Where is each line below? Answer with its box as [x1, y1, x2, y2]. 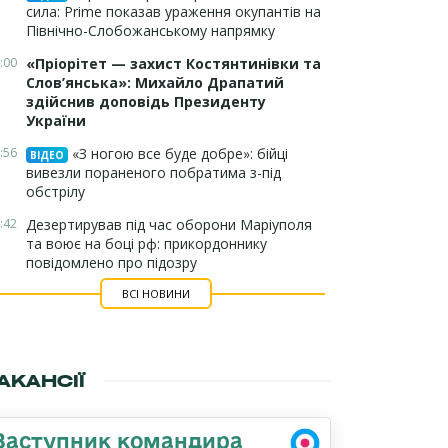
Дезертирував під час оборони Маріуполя [26, 215, 312, 234]
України [26, 111, 86, 130]
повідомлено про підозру [26, 253, 197, 272]
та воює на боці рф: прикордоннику [26, 234, 267, 253]
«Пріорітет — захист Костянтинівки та [26, 54, 321, 73]
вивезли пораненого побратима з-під [26, 163, 281, 182]
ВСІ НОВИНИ [121, 286, 190, 301]
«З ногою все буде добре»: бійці [68, 144, 288, 163]
